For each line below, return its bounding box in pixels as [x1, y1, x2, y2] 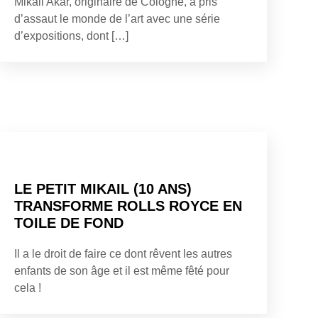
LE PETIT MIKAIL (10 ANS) [14, 180, 192, 197]
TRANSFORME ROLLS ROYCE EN [14, 197, 242, 214]
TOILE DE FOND [14, 214, 124, 231]
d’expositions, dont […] [14, 29, 128, 42]
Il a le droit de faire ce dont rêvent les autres [14, 247, 232, 260]
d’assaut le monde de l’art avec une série [14, 12, 220, 25]
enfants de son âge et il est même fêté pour [14, 264, 229, 277]
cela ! [14, 281, 41, 294]
